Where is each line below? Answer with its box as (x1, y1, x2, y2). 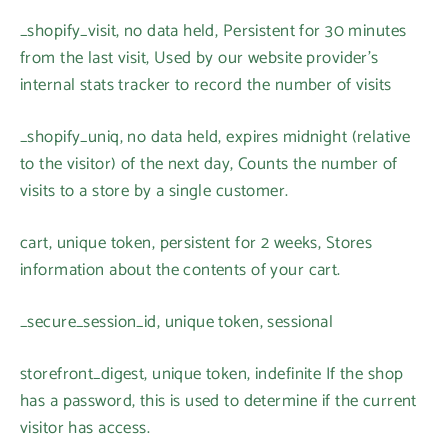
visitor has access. (20, 414, 151, 442)
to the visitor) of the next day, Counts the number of (20, 150, 398, 178)
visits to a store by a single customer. (20, 177, 289, 205)
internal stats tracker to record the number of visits (20, 71, 392, 99)
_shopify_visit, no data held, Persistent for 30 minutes (20, 17, 407, 45)
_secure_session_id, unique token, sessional (20, 308, 334, 336)
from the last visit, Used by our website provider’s (20, 44, 379, 72)
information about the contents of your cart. (20, 256, 341, 284)
